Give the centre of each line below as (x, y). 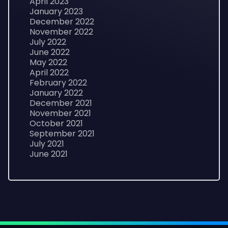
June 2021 (49, 154)
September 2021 (62, 134)
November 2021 (60, 113)
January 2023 (56, 11)
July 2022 (48, 42)
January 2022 (56, 93)
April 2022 (49, 73)
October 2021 (56, 123)
